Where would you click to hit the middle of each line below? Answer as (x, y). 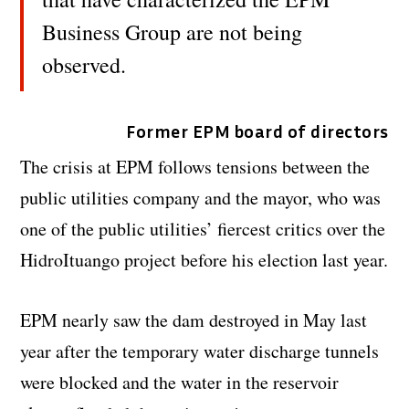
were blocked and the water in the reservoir (180, 383)
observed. (84, 65)
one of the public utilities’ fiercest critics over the (203, 229)
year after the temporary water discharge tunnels (200, 351)
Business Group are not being (173, 32)
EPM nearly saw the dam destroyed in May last (194, 320)
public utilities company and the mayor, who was (201, 198)
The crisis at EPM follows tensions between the (195, 167)
